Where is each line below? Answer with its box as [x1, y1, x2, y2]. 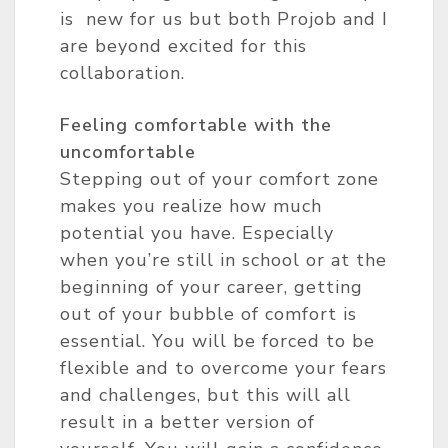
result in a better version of [60, 410, 315, 434]
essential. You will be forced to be [60, 329, 375, 353]
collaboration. [60, 61, 185, 85]
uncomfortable [60, 140, 202, 164]
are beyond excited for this [60, 34, 307, 58]
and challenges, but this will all [60, 383, 351, 407]
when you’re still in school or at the [60, 248, 387, 272]
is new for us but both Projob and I [60, 7, 388, 31]
